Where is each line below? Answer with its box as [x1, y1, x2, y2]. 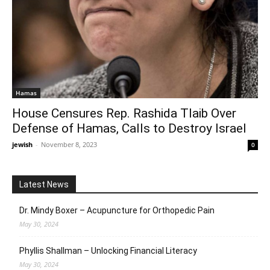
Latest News [19, 179, 69, 189]
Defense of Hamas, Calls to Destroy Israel [12, 121, 246, 136]
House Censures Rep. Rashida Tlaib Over [12, 105, 236, 121]
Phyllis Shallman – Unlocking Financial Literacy [19, 245, 197, 256]
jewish [12, 139, 33, 149]
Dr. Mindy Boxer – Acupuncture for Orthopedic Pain [19, 205, 215, 215]
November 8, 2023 [41, 139, 97, 149]
